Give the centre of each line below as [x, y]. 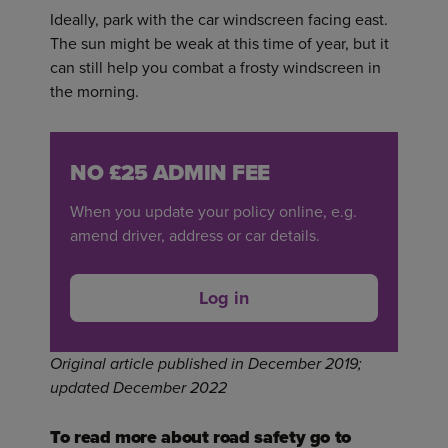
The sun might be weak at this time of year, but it [219, 44]
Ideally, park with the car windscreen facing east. [219, 20]
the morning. [96, 92]
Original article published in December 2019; [206, 364]
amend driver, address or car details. [195, 236]
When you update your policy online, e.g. [213, 212]
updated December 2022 [138, 388]
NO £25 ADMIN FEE [170, 173]
